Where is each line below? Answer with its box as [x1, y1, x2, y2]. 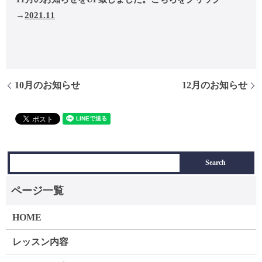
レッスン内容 [12, 237, 69, 247]
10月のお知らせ [15, 80, 80, 90]
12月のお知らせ [182, 80, 247, 90]
